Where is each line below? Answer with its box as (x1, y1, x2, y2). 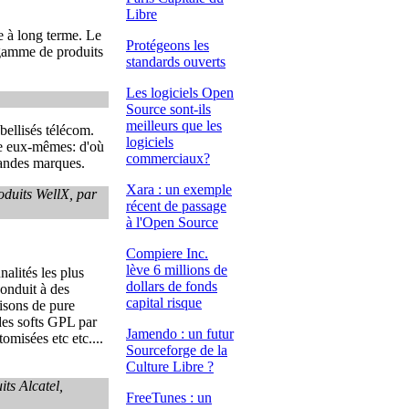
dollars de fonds (126, 278, 217, 294)
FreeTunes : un (126, 390, 212, 405)
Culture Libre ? (126, 359, 214, 374)
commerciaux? (126, 151, 210, 166)
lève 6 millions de (126, 262, 227, 278)
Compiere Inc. (126, 246, 208, 261)
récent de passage (126, 198, 226, 214)
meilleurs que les (126, 118, 222, 133)
